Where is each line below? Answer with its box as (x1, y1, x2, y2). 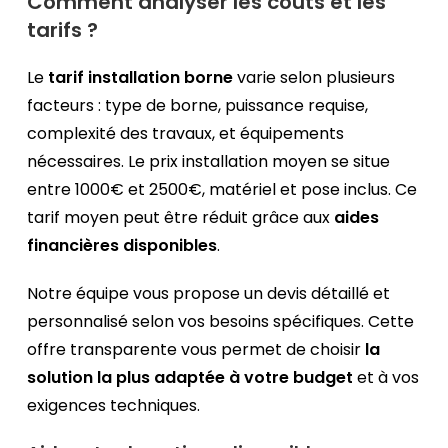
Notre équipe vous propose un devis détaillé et (27, 282, 391, 306)
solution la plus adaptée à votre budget (27, 366, 354, 390)
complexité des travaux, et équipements (27, 122, 345, 146)
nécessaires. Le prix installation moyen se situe (27, 150, 391, 174)
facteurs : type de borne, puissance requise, (27, 94, 369, 118)
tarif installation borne (48, 66, 234, 90)
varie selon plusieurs (233, 66, 396, 90)
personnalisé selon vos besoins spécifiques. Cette (27, 310, 415, 334)
